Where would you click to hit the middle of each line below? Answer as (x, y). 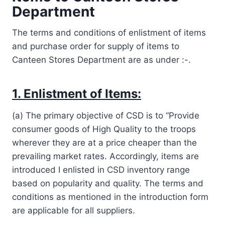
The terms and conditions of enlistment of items (109, 32)
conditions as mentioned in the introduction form (110, 197)
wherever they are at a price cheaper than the (104, 142)
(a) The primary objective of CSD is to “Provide (106, 115)
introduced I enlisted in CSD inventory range (101, 170)
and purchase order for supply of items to (96, 46)
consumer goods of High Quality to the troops (104, 129)
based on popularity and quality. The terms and (108, 183)
